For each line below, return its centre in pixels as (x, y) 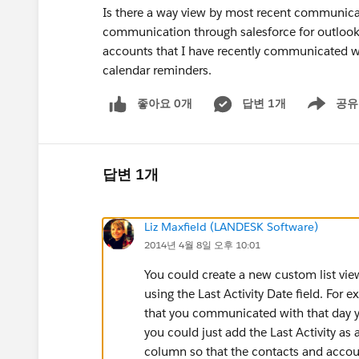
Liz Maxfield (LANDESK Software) (231, 226)
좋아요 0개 (165, 103)
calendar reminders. (159, 70)
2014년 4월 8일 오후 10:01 (202, 244)
